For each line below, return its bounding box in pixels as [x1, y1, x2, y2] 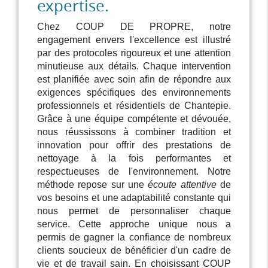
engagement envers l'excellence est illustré [37, 35, 231, 45]
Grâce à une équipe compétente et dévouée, [37, 114, 231, 124]
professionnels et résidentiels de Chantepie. [37, 100, 231, 111]
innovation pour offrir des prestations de [37, 140, 231, 151]
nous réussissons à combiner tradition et [37, 127, 231, 138]
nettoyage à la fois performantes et [37, 153, 231, 164]
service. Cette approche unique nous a [37, 219, 231, 230]
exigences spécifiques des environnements [37, 87, 231, 98]
